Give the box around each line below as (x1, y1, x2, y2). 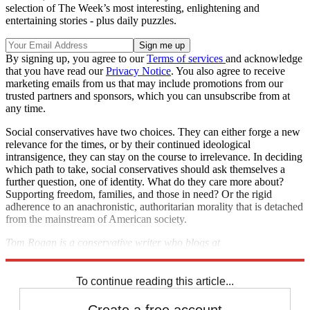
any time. (6, 102, 46, 115)
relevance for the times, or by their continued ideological (6, 138, 250, 151)
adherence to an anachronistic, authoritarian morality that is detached (6, 201, 303, 213)
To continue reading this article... (76, 275, 234, 288)
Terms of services (147, 53, 226, 65)
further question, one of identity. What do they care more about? (6, 176, 284, 188)
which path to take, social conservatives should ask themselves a (6, 163, 285, 176)
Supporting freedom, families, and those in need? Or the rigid (6, 188, 272, 201)
